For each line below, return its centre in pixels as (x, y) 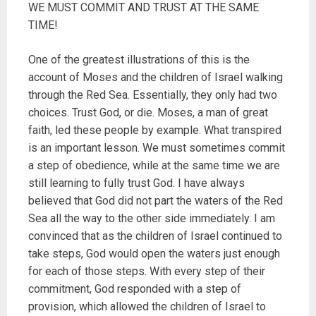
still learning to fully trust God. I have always (136, 183)
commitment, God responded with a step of (135, 289)
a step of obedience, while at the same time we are (154, 166)
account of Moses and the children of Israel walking (156, 78)
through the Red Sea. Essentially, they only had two (153, 95)
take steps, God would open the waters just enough (154, 254)
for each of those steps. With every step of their (147, 272)
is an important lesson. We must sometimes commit (157, 148)
